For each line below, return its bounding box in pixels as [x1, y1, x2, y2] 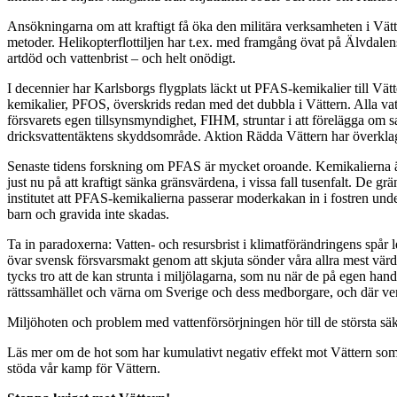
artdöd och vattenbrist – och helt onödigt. [7, 51, 236, 66]
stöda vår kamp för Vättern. [7, 361, 160, 377]
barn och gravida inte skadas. [7, 206, 169, 222]
